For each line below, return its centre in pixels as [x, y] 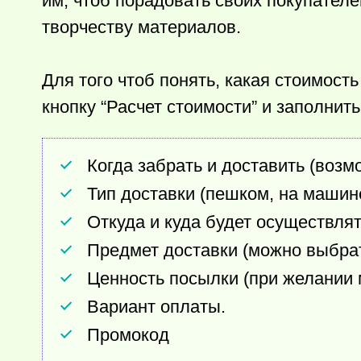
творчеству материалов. [141, 27]
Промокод [128, 335]
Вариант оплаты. [156, 307]
